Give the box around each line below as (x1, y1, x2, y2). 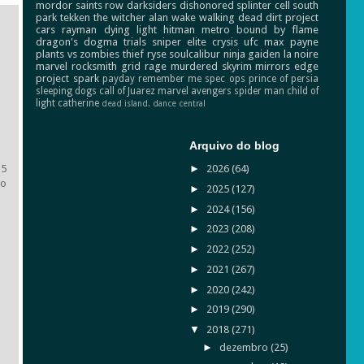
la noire (283, 47, 319, 60)
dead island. (102, 97, 151, 108)
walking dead (199, 11, 263, 24)
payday (102, 72, 135, 84)
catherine (58, 97, 100, 109)
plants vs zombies (36, 47, 120, 60)
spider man (234, 84, 285, 97)
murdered (170, 59, 218, 72)
